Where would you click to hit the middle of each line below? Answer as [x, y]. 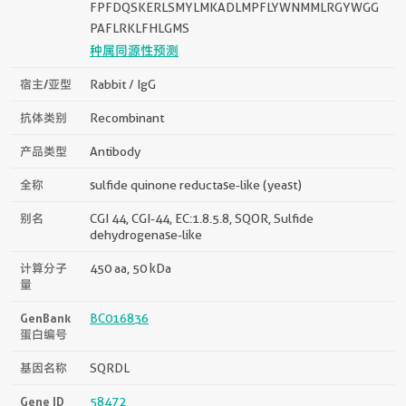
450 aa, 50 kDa [130, 268]
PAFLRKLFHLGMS [140, 28]
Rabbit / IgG [123, 84]
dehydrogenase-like [146, 234]
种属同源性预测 [134, 50]
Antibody [115, 151]
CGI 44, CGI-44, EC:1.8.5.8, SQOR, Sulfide [202, 218]
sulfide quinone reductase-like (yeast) [196, 184]
